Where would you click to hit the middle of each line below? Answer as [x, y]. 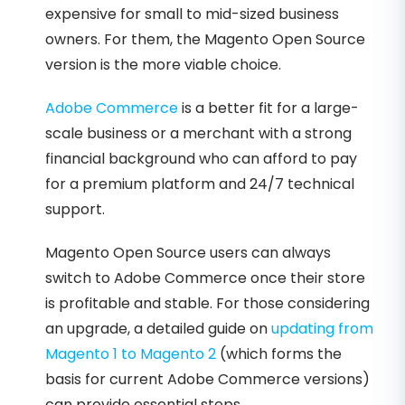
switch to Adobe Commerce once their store [205, 278]
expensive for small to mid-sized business [192, 14]
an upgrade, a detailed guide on [158, 329]
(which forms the [279, 354]
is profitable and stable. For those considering [207, 304]
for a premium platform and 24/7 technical [200, 184]
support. [75, 210]
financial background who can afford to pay [201, 159]
